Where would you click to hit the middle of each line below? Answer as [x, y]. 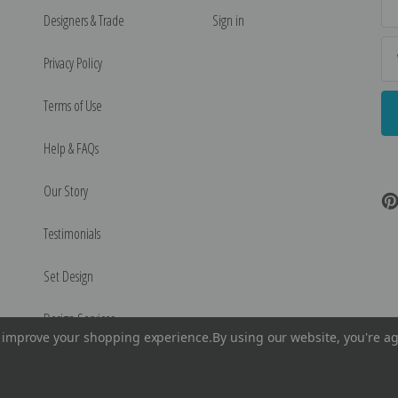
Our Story [66, 191]
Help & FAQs [71, 148]
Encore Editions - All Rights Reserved [217, 372]
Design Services [79, 318]
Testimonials [72, 233]
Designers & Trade [84, 20]
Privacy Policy [73, 63]
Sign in [228, 20]
